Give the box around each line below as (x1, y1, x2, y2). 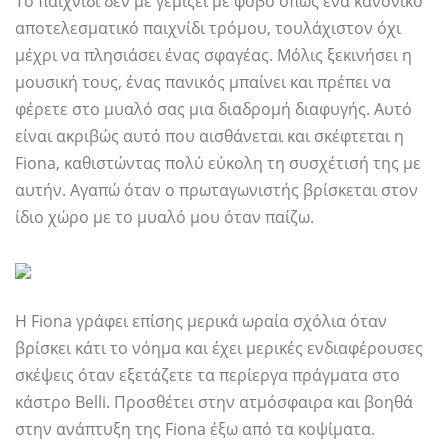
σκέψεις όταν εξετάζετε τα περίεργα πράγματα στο (15, 364, 400, 387)
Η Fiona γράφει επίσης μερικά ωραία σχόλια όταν (15, 310, 387, 333)
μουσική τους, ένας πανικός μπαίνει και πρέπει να (15, 71, 391, 94)
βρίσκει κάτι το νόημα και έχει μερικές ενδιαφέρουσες (15, 337, 423, 360)
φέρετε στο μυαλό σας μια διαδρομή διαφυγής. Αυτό (15, 98, 412, 121)
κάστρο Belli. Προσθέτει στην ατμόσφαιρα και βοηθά (15, 391, 413, 414)
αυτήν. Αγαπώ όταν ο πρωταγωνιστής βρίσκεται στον (15, 179, 418, 202)
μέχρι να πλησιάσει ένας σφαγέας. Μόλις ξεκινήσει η (15, 44, 412, 67)
